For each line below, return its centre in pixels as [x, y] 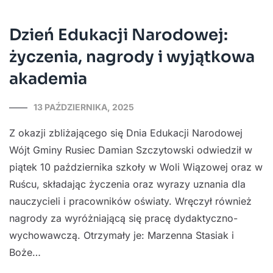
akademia [48, 79]
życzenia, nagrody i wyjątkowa [132, 57]
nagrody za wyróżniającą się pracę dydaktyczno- [123, 218]
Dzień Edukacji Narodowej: [119, 35]
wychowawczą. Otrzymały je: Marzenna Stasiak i [122, 235]
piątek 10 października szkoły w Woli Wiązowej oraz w [136, 167]
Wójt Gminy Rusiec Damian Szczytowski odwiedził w [131, 150]
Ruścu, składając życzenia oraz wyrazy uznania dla [127, 184]
